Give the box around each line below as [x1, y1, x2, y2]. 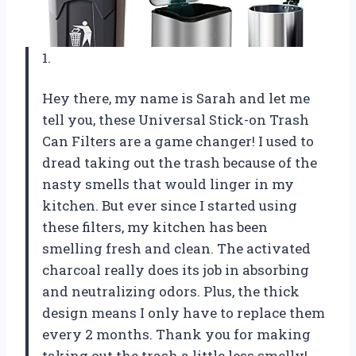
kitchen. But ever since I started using [42, 195, 297, 215]
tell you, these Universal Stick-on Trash [42, 110, 309, 129]
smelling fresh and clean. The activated [42, 238, 311, 257]
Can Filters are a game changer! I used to [42, 131, 314, 150]
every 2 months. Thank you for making [42, 324, 311, 343]
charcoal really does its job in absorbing [42, 260, 309, 279]
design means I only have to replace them [42, 303, 325, 322]
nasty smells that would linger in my [42, 174, 294, 193]
